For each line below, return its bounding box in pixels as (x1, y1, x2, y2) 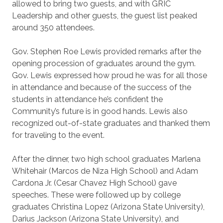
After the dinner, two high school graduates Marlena (12, 154, 201, 164)
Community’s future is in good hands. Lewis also (12, 107, 188, 116)
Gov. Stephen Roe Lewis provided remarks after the (12, 47, 201, 56)
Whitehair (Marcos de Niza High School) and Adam (12, 166, 198, 176)
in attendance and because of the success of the (12, 83, 191, 92)
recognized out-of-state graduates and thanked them (12, 118, 210, 128)
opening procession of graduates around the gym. (12, 59, 196, 68)
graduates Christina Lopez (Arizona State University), (12, 202, 205, 212)
